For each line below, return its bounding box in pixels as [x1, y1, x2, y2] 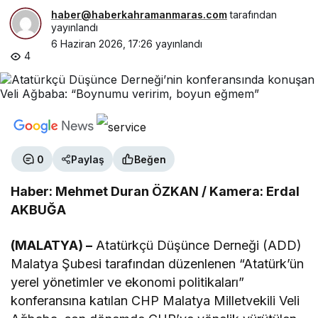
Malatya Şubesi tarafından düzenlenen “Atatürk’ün [11, 256, 305, 272]
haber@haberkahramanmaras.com [51, 9, 227, 21]
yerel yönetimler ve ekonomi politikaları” [11, 275, 245, 290]
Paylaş [71, 153, 104, 165]
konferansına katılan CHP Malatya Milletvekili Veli [11, 293, 300, 309]
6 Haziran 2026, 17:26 [51, 38, 153, 50]
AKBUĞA [11, 202, 66, 218]
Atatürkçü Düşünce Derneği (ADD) [92, 238, 302, 253]
